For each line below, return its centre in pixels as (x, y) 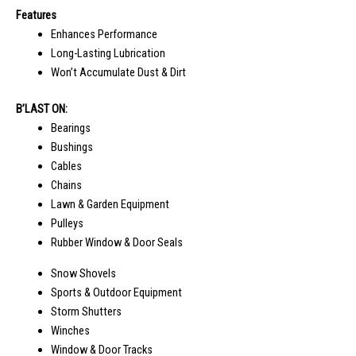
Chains (66, 185)
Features (36, 15)
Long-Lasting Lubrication (108, 54)
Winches (70, 330)
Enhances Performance (104, 35)
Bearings (70, 128)
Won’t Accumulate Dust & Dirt (118, 73)
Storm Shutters (86, 311)
